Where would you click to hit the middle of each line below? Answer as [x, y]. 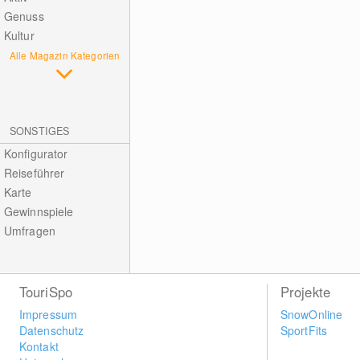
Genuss [24, 16]
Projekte [305, 292]
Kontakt [39, 346]
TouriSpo [46, 292]
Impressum [48, 314]
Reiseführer [34, 173]
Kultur [19, 35]
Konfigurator [36, 153]
